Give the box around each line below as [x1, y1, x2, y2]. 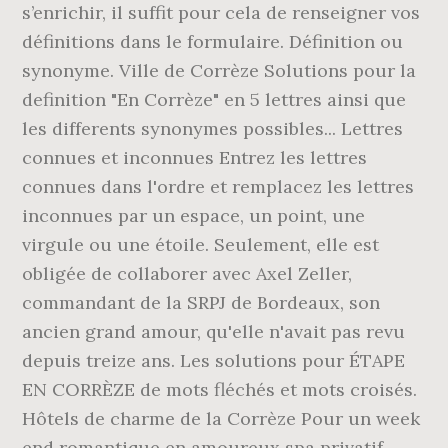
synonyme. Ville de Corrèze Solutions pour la [22, 59, 417, 82]
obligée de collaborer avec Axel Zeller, [22, 262, 353, 285]
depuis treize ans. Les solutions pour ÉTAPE [22, 349, 406, 372]
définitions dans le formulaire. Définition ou [22, 30, 404, 53]
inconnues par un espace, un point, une [22, 204, 366, 227]
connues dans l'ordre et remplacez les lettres [22, 175, 415, 198]
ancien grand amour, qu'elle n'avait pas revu [22, 320, 406, 343]
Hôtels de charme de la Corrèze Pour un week [22, 407, 421, 430]
